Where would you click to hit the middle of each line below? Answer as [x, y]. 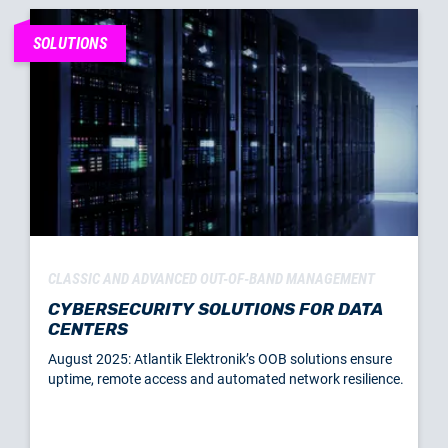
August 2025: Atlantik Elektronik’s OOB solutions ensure [220, 358]
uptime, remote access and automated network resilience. [226, 378]
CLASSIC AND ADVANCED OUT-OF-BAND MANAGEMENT [211, 278]
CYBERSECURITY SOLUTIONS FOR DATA [215, 308]
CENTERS [88, 328]
